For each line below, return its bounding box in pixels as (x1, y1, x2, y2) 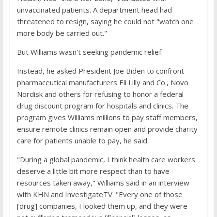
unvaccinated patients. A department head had (16, 5, 172, 15)
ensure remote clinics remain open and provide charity (16, 124, 198, 134)
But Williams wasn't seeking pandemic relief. (16, 47, 163, 57)
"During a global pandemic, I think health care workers (16, 155, 195, 164)
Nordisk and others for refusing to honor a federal (16, 89, 184, 99)
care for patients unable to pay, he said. (16, 136, 149, 145)
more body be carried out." (16, 28, 107, 38)
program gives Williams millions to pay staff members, (16, 112, 198, 122)
